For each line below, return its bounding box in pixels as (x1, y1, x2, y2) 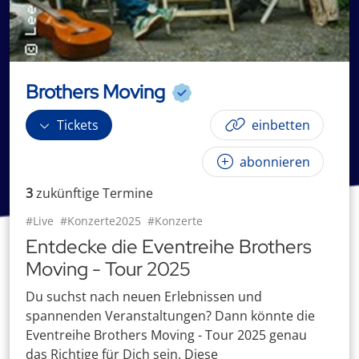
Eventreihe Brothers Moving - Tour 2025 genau (26, 326, 307, 344)
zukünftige (36, 184, 99, 202)
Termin (99, 184, 146, 202)
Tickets (54, 116, 99, 134)
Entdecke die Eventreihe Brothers (26, 234, 312, 259)
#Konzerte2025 (60, 213, 141, 228)
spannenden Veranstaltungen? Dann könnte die (26, 307, 315, 325)
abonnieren (236, 153, 310, 171)
